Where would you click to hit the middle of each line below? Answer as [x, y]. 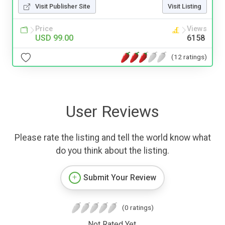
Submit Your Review [120, 178]
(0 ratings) [138, 208]
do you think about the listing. [113, 151]
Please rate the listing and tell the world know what [113, 138]
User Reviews [113, 112]
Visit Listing [185, 7]
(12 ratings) [189, 57]
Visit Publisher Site [63, 7]
